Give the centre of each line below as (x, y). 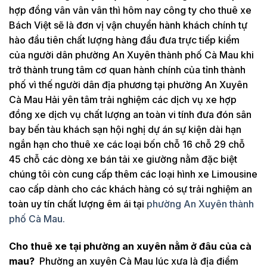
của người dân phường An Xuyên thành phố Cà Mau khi (131, 55)
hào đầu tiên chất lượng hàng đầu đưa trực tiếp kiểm (124, 40)
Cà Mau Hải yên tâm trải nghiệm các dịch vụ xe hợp (123, 100)
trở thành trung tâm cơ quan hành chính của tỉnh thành (127, 70)
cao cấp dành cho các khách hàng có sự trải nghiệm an (131, 189)
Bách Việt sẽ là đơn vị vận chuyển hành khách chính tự (128, 25)
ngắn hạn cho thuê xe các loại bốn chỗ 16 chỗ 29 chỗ (127, 144)
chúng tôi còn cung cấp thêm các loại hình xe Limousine (133, 174)
